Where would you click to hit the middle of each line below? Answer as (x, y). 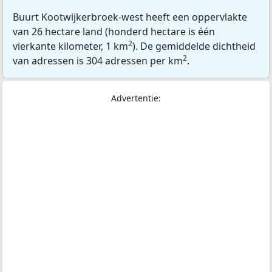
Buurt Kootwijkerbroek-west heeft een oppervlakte (130, 17)
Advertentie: (136, 98)
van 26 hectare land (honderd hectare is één (114, 31)
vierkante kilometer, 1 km (70, 46)
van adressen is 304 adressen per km (98, 60)
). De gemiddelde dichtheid (194, 46)
